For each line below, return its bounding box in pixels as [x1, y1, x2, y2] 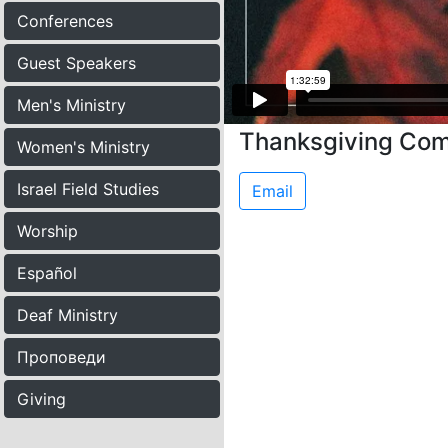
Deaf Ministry [17, 305, 118, 325]
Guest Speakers [17, 53, 136, 73]
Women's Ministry [17, 137, 150, 157]
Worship [17, 221, 78, 241]
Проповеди [17, 347, 106, 367]
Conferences [17, 11, 113, 31]
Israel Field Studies [17, 179, 159, 199]
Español [17, 263, 77, 283]
